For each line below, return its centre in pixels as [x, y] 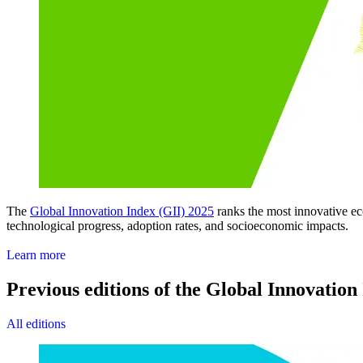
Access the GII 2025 [59, 241]
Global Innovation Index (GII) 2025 [122, 211]
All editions [36, 323]
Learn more [36, 255]
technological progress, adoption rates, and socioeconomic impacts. [177, 226]
